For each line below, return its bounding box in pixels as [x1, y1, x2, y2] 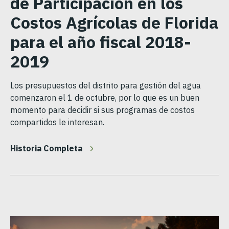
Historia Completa [10, 143, 82, 153]
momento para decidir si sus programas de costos [10, 104, 195, 115]
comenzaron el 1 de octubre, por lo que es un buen [10, 92, 199, 103]
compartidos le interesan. [10, 117, 104, 127]
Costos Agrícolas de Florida [10, 11, 218, 33]
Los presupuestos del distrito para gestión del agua [10, 80, 201, 90]
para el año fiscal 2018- [10, 31, 191, 53]
